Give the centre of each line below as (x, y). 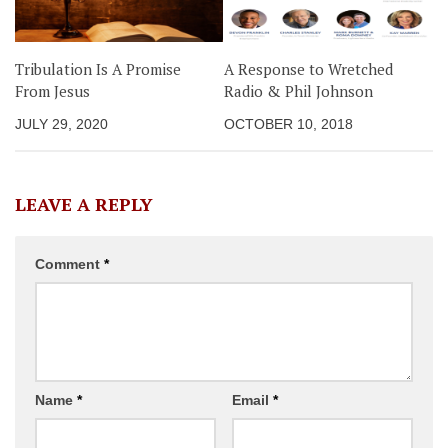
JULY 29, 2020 (61, 123)
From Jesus (52, 90)
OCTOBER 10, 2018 (288, 123)
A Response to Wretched (308, 68)
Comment (69, 264)
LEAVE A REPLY (84, 204)
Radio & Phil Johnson (298, 90)
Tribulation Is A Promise (98, 68)
